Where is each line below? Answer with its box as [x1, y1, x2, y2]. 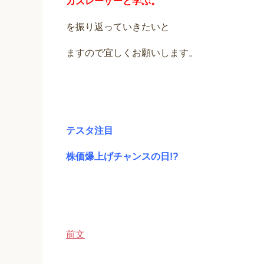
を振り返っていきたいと [66, 22, 170, 32]
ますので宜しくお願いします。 [66, 48, 198, 58]
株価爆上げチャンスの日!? [66, 151, 179, 162]
